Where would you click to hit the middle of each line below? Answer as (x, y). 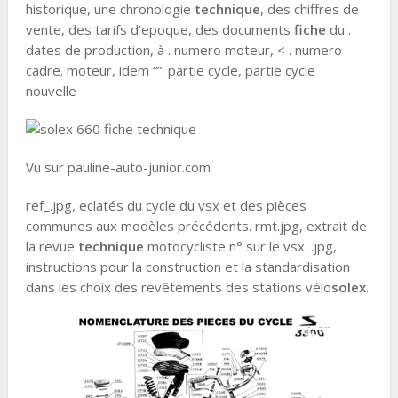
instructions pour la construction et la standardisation (187, 267)
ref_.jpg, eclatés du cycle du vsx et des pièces (166, 205)
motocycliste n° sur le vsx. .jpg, (240, 246)
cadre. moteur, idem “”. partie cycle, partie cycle (170, 70)
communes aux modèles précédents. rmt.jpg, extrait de (196, 226)
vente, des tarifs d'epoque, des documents (159, 29)
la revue (52, 246)
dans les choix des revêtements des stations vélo (178, 287)
